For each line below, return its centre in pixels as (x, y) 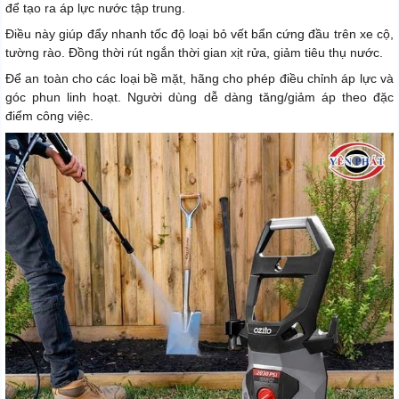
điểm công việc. (49, 115)
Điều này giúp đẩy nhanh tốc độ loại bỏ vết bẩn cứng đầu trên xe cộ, (199, 33)
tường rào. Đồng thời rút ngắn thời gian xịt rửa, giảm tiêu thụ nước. (194, 52)
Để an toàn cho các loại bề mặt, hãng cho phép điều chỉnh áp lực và (199, 78)
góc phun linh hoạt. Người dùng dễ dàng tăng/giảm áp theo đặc (199, 97)
